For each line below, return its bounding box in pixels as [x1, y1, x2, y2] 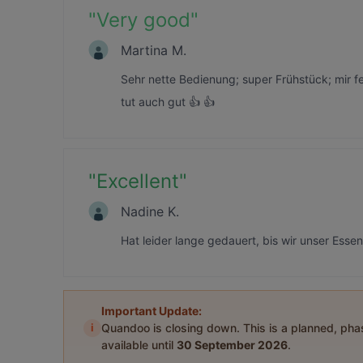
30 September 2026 [177, 338, 288, 352]
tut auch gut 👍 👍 [121, 95, 215, 109]
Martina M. [121, 41, 186, 58]
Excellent [96, 169, 179, 193]
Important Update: [101, 304, 202, 318]
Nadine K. [121, 203, 179, 220]
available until [101, 338, 177, 352]
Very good [96, 8, 190, 32]
